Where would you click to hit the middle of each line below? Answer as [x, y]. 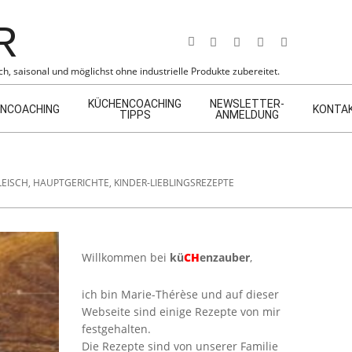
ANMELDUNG [247, 115]
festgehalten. [116, 329]
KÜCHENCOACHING [135, 104]
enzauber [225, 257]
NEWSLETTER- [247, 104]
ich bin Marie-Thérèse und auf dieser [180, 294]
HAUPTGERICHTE [71, 182]
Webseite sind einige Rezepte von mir [181, 312]
